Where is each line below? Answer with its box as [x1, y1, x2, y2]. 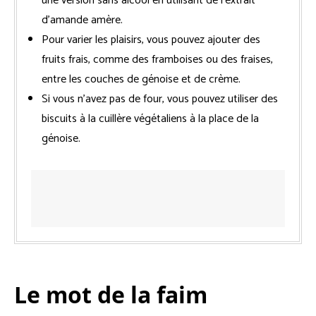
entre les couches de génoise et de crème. [42, 69, 241, 89]
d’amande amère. [42, 10, 123, 30]
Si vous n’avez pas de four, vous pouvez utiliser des [42, 89, 278, 109]
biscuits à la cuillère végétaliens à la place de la [42, 109, 259, 128]
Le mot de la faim [14, 279, 207, 310]
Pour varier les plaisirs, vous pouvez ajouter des [42, 30, 260, 49]
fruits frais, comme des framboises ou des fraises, [42, 49, 273, 69]
